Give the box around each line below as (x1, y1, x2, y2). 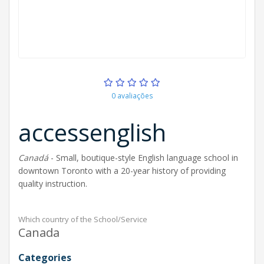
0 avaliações (111, 91, 153, 100)
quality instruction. (18, 178, 87, 189)
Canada (18, 225, 60, 240)
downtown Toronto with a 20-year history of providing (18, 165, 226, 176)
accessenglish (18, 116, 166, 148)
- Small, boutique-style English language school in (48, 152, 238, 163)
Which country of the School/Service (18, 214, 147, 225)
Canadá (18, 152, 48, 163)
